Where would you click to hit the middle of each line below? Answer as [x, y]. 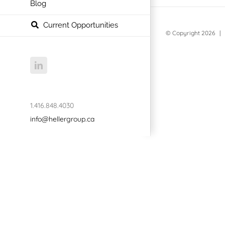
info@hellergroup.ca [62, 119]
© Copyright [184, 33]
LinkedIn [57, 65]
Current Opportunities [81, 25]
